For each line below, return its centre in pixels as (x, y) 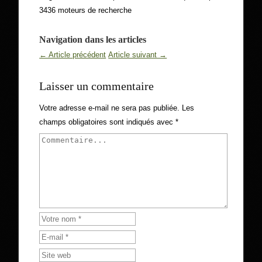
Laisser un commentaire (97, 86)
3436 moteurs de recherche (86, 10)
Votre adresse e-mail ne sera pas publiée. (110, 108)
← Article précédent (73, 55)
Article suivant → (138, 55)
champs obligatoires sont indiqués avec (108, 122)
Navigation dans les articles (93, 39)
